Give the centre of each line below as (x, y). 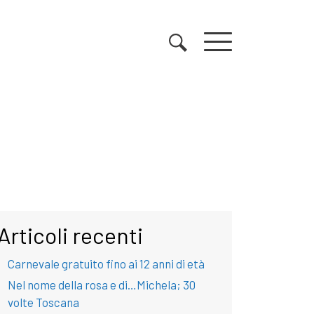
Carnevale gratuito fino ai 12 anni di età (106, 264)
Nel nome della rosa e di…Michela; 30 (102, 285)
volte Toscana (43, 302)
